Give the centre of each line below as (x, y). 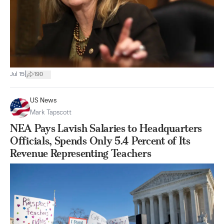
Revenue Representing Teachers (81, 153)
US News (43, 101)
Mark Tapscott (51, 113)
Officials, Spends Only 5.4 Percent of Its (100, 141)
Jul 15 (17, 74)
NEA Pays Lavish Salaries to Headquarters (106, 128)
